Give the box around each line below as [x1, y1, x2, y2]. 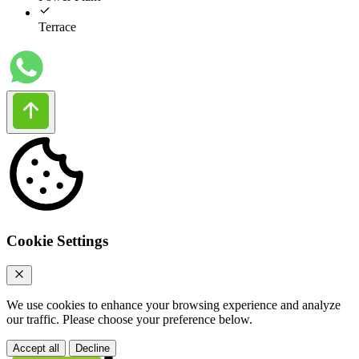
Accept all [13, 341, 59, 354]
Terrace [38, 20, 76, 34]
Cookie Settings [6, 232, 108, 249]
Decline [75, 341, 110, 354]
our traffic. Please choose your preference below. [6, 312, 252, 326]
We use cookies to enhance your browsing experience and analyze [6, 297, 341, 312]
